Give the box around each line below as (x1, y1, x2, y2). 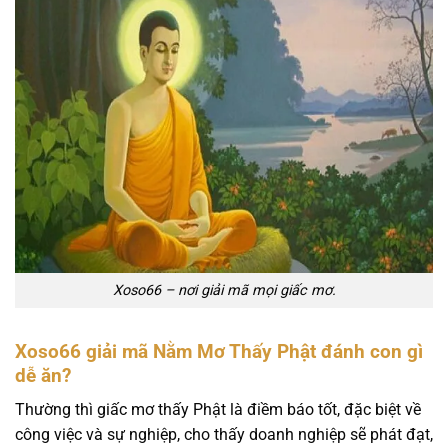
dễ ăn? (15, 363, 71, 387)
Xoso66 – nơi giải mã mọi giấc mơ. (112, 281, 336, 299)
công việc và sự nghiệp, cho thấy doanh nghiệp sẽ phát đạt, (15, 425, 433, 445)
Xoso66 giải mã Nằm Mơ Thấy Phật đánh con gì (15, 339, 423, 363)
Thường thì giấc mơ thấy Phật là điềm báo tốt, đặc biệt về (15, 400, 421, 420)
